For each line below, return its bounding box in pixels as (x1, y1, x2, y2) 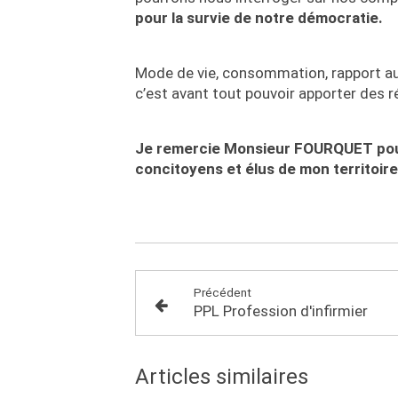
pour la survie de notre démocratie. (135, 8, 383, 27)
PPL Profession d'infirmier (194, 301, 369, 320)
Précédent (194, 284, 252, 299)
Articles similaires (135, 363, 308, 389)
